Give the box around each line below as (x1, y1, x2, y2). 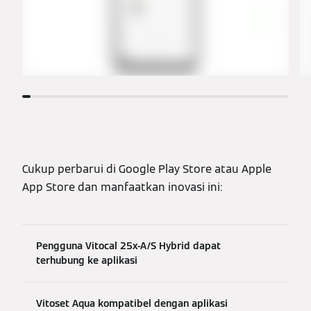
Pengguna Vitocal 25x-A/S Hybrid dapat (36, 239, 221, 253)
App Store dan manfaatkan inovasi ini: (22, 180, 222, 195)
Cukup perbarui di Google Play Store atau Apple (22, 162, 271, 177)
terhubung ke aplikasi (36, 254, 137, 267)
